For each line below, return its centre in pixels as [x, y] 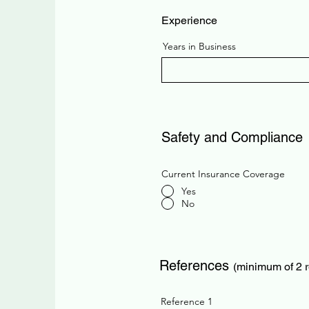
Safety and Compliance [232, 137]
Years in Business [199, 46]
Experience [189, 20]
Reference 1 [187, 301]
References [196, 266]
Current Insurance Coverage [223, 174]
